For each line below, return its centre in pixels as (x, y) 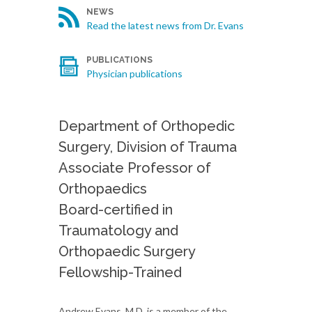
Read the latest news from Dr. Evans (165, 25)
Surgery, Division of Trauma (148, 147)
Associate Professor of (135, 168)
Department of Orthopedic (147, 126)
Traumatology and (118, 231)
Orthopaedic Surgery (127, 251)
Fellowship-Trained (120, 272)
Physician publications (134, 73)
